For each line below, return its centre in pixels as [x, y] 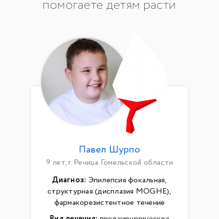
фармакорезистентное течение [109, 203]
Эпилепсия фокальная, [127, 180]
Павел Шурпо [109, 150]
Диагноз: [69, 180]
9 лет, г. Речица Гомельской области [109, 163]
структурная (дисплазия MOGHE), [109, 191]
